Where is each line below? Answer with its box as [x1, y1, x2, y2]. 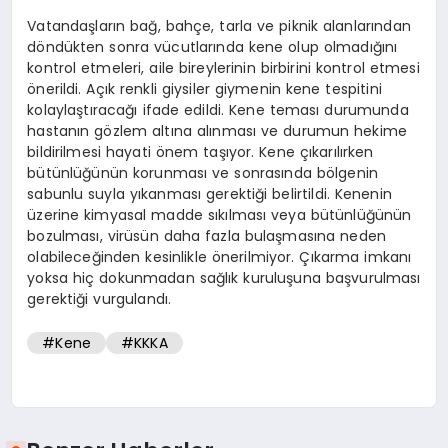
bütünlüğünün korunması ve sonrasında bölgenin [27, 162, 378, 183]
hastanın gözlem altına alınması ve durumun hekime [27, 120, 408, 141]
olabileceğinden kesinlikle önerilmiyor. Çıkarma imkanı [27, 246, 412, 267]
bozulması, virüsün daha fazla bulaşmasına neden [27, 225, 387, 246]
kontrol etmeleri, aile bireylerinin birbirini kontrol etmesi [27, 57, 420, 78]
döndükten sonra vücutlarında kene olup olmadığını [27, 36, 398, 57]
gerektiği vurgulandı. [27, 288, 172, 309]
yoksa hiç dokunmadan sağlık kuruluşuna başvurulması [27, 267, 421, 288]
